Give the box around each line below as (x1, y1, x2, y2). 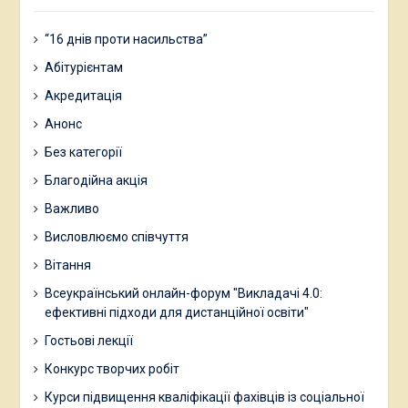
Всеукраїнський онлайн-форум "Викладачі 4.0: (44, 285, 322, 301)
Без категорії (44, 144, 122, 159)
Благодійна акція (44, 172, 148, 188)
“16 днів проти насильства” (44, 31, 208, 46)
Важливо (44, 200, 99, 216)
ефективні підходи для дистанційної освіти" (44, 304, 309, 320)
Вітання (44, 257, 91, 272)
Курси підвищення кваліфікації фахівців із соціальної (44, 389, 364, 404)
